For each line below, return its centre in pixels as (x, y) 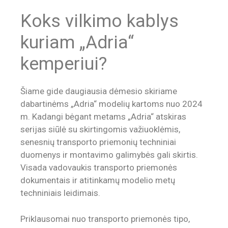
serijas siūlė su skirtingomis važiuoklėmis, (100, 130)
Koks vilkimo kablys (99, 21)
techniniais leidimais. (60, 193)
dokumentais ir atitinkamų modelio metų (98, 180)
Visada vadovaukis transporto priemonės (99, 168)
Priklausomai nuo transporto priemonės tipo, (105, 219)
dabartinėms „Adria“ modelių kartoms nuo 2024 (111, 104)
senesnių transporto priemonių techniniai (98, 142)
